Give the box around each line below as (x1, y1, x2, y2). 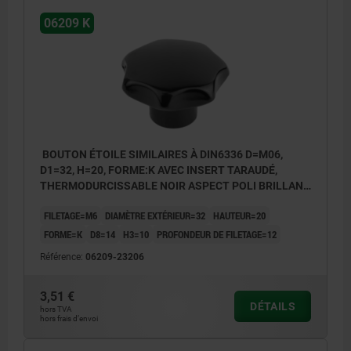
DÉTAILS (250, 299, 295, 313)
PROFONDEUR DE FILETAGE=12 (157, 226, 277, 241)
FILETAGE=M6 (44, 208, 97, 223)
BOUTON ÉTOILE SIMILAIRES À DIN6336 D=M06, (40, 147, 283, 161)
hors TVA (40, 304, 72, 313)
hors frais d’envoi (40, 313, 98, 323)
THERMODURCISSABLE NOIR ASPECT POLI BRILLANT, (40, 179, 311, 192)
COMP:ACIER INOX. (40, 194, 136, 208)
